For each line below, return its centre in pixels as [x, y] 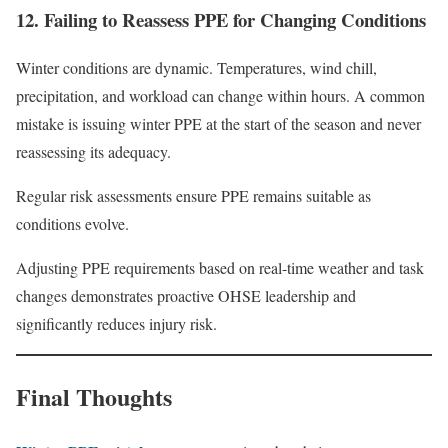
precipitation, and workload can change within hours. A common [220, 96]
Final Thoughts [94, 397]
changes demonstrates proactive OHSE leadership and [186, 296]
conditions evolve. [72, 224]
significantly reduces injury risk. [116, 324]
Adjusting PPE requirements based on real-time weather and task [220, 268]
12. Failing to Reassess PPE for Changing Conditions [221, 19]
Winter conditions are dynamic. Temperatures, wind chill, [196, 68]
